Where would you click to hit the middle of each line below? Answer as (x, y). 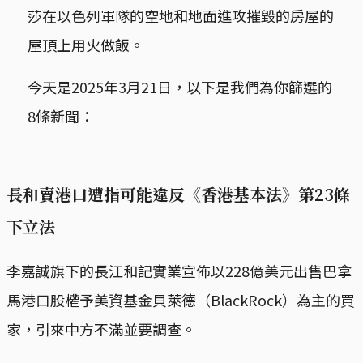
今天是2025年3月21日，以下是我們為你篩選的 (179, 86)
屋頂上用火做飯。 (85, 44)
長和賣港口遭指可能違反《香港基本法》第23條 (178, 194)
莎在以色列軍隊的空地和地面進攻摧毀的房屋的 (180, 15)
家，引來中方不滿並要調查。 (101, 329)
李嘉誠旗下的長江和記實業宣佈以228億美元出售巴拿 (179, 271)
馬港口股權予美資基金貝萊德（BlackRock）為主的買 (181, 300)
